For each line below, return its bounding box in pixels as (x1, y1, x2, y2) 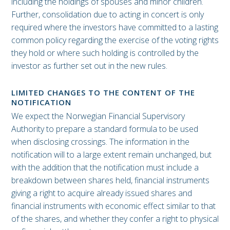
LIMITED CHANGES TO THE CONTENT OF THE (11, 87, 195, 98)
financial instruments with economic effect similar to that (11, 200, 216, 212)
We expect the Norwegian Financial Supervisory (11, 110, 185, 122)
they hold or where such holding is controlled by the (11, 47, 199, 59)
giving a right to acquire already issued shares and (11, 187, 192, 199)
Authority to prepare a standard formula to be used (11, 123, 198, 135)
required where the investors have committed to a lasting (11, 22, 218, 33)
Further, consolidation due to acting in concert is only (11, 9, 204, 21)
